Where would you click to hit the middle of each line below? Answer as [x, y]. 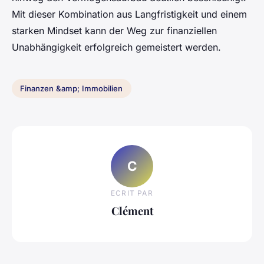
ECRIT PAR [132, 193]
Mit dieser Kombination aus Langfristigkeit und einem [129, 14]
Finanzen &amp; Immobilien [72, 88]
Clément [132, 210]
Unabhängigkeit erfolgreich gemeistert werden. [116, 47]
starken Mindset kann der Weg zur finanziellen [114, 31]
